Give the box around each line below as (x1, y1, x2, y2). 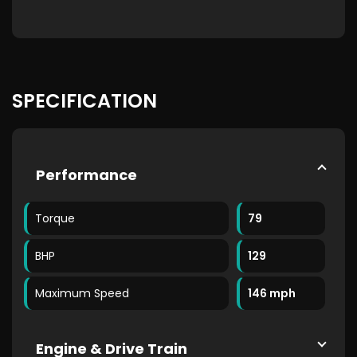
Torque (35, 210, 75, 226)
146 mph (248, 285, 296, 301)
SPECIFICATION (12, 88, 157, 114)
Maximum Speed (35, 285, 129, 301)
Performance (36, 165, 137, 185)
